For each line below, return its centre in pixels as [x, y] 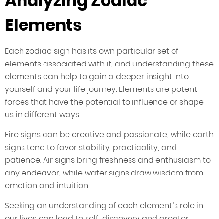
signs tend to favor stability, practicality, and [91, 148]
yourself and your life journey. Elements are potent [101, 89]
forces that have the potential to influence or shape [104, 102]
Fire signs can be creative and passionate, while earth [109, 135]
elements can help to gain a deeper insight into [97, 77]
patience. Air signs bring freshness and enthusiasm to [108, 160]
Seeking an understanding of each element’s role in [104, 206]
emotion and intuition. [47, 186]
